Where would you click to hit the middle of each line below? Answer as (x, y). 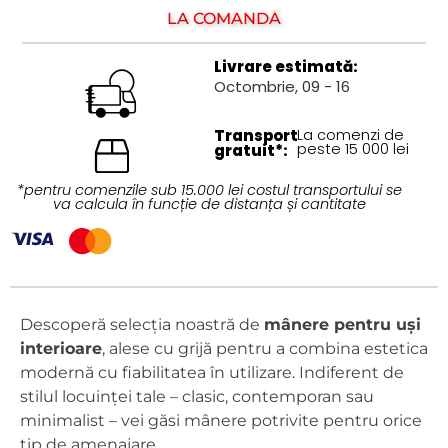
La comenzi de (350, 135)
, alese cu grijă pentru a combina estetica (265, 349)
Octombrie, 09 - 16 (282, 87)
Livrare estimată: (286, 67)
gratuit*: (251, 151)
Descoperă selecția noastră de (142, 325)
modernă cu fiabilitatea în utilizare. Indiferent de (212, 373)
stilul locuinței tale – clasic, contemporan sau (197, 397)
